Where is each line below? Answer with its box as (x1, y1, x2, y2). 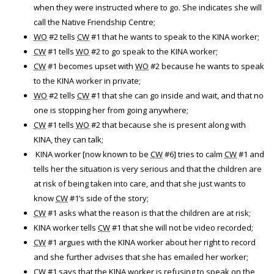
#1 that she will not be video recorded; (110, 222, 253, 233)
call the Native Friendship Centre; (34, 17, 155, 28)
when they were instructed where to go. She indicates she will (34, 2, 262, 13)
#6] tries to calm (163, 149, 224, 160)
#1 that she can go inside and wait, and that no (89, 90, 264, 101)
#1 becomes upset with (46, 61, 135, 72)
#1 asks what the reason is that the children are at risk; (46, 207, 251, 218)
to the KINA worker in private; (34, 75, 141, 86)
